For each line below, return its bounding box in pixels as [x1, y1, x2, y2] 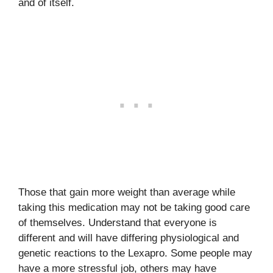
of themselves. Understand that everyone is [18, 216, 217, 229]
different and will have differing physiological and [18, 232, 239, 244]
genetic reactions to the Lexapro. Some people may [18, 247, 252, 259]
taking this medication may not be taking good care [18, 201, 250, 213]
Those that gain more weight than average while [18, 186, 235, 198]
